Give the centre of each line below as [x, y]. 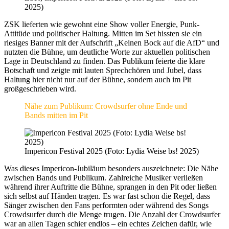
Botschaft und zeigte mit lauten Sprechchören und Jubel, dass [103, 70]
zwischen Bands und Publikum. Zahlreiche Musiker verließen [104, 177]
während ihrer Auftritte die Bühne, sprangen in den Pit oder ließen [110, 187]
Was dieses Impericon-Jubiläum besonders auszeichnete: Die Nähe [111, 168]
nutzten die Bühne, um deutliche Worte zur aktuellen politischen [107, 52]
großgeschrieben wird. [40, 88]
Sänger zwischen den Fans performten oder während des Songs [106, 205]
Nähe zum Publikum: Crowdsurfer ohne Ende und [106, 106]
